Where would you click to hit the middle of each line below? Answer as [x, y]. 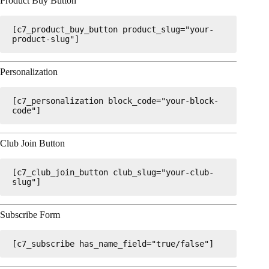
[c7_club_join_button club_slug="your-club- [113, 173]
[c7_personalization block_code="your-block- [115, 101]
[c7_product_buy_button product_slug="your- [113, 30]
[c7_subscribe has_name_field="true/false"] [113, 244]
